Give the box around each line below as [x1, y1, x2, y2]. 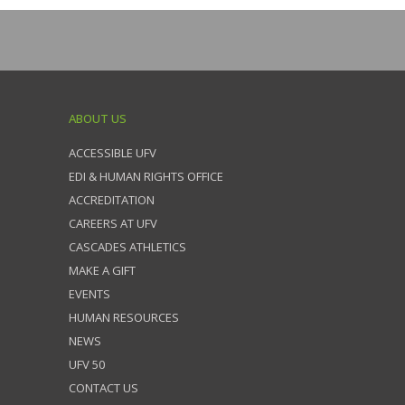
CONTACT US [69, 380, 138, 396]
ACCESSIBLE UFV [69, 145, 156, 161]
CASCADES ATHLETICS [69, 239, 186, 255]
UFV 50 [69, 356, 105, 372]
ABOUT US [69, 110, 127, 127]
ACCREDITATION [69, 192, 155, 208]
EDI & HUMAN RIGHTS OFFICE [69, 168, 223, 184]
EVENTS [69, 286, 110, 302]
